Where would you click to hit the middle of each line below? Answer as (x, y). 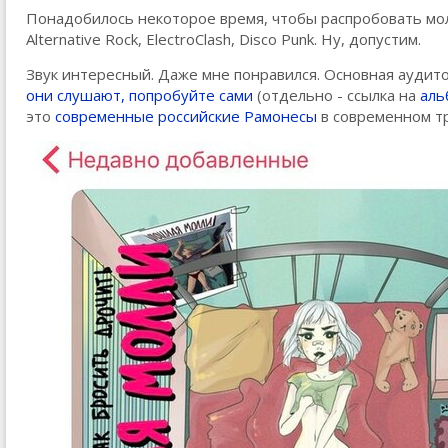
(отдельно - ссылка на (336, 94)
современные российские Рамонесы (186, 115)
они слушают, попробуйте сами (139, 94)
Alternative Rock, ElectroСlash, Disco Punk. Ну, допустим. (223, 38)
